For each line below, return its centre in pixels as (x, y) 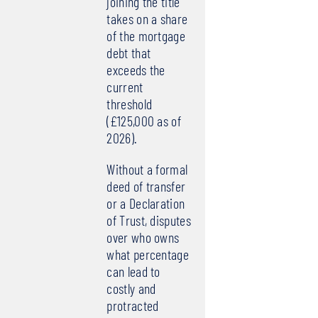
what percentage (148, 254)
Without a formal (147, 169)
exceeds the (136, 70)
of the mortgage (146, 36)
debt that (129, 53)
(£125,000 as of (144, 121)
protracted (133, 306)
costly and (131, 289)
